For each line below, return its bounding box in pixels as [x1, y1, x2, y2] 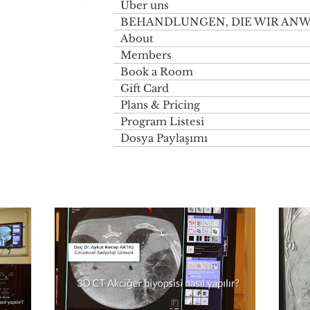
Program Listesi [120, 115, 204, 128]
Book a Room [120, 65, 193, 78]
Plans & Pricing [120, 98, 200, 111]
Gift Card [120, 82, 169, 95]
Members [120, 48, 172, 62]
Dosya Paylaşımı [120, 131, 208, 145]
